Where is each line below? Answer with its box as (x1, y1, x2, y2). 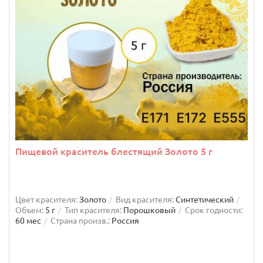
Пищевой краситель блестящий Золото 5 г (15, 146, 213, 157)
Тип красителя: (65, 205, 122, 215)
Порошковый (123, 205, 176, 215)
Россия (112, 215, 139, 225)
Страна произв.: (50, 215, 110, 225)
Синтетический (176, 194, 234, 204)
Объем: (15, 205, 43, 215)
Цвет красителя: (15, 194, 77, 204)
